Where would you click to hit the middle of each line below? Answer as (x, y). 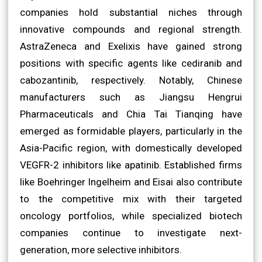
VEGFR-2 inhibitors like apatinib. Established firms (131, 165)
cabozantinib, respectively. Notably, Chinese (131, 80)
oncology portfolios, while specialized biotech (131, 216)
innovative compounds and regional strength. (131, 29)
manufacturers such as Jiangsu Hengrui (131, 97)
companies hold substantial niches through (131, 12)
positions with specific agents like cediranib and (131, 63)
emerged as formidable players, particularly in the (131, 131)
